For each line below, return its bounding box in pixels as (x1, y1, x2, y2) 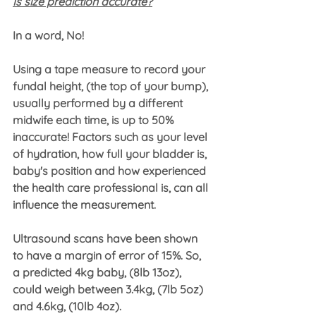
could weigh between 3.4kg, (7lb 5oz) (13, 282, 206, 297)
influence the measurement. (13, 197, 156, 212)
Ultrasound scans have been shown (13, 231, 200, 246)
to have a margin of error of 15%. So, (13, 248, 204, 263)
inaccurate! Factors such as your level (13, 130, 210, 145)
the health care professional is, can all (13, 181, 211, 195)
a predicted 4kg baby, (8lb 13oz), (13, 265, 184, 280)
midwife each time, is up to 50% (13, 113, 176, 128)
